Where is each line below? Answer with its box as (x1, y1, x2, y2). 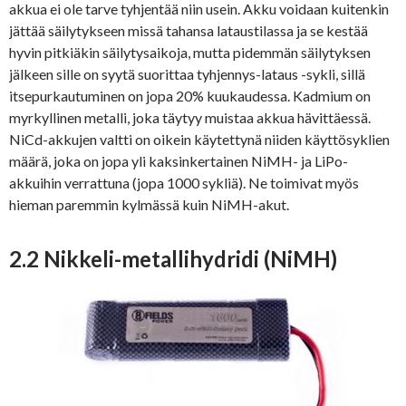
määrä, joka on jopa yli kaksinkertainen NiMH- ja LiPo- (9, 152, 348, 170)
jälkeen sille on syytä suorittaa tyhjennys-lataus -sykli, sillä (9, 65, 365, 83)
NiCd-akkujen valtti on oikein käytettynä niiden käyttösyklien (9, 130, 390, 149)
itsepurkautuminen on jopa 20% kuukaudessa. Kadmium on (9, 87, 371, 105)
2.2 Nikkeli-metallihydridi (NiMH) (9, 246, 337, 273)
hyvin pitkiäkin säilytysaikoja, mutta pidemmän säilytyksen (9, 43, 371, 62)
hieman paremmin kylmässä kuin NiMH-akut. (9, 196, 289, 214)
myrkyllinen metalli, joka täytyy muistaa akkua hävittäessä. (9, 109, 371, 127)
